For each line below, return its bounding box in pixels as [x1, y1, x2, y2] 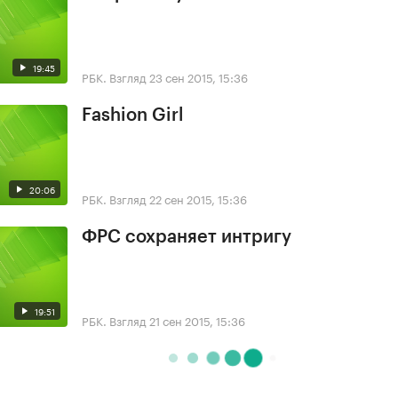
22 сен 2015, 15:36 [149, 189, 247, 208]
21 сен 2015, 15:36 [149, 310, 245, 329]
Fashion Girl [82, 107, 184, 125]
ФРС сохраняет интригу [82, 228, 291, 247]
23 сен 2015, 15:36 [149, 68, 248, 86]
